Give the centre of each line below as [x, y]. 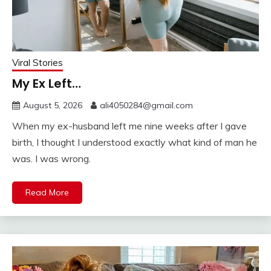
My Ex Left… [47, 83]
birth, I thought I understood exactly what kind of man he [135, 142]
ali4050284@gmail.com [146, 105]
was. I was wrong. [51, 158]
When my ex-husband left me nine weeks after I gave [129, 126]
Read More [47, 192]
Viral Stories [38, 62]
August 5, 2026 [53, 105]
